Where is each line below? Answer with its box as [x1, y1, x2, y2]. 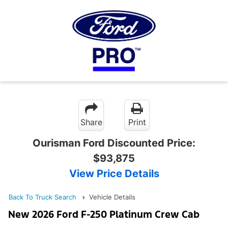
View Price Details [69, 167, 159, 180]
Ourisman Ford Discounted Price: [33, 136, 195, 149]
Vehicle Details [89, 193, 135, 201]
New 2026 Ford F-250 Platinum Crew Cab [8, 208, 199, 221]
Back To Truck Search [9, 193, 76, 201]
